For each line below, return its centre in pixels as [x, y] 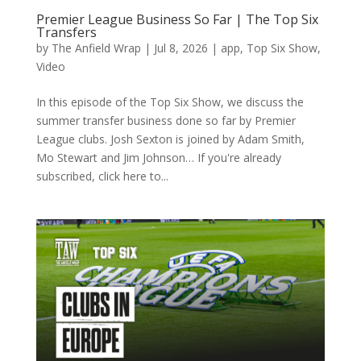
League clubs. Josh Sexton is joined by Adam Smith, [170, 139]
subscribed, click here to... [102, 176]
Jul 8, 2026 [180, 48]
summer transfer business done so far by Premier [166, 121]
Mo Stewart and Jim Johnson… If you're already [158, 158]
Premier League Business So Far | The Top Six [177, 20]
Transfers [66, 33]
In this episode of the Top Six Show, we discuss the [170, 102]
